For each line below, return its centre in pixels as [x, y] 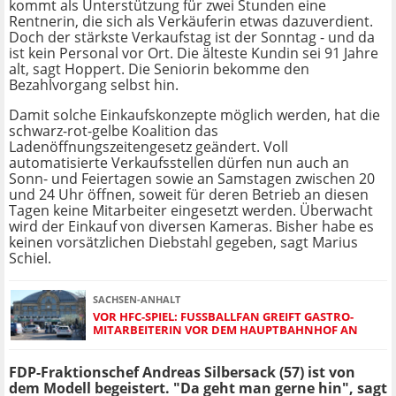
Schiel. [30, 259]
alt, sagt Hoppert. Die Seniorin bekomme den [159, 69]
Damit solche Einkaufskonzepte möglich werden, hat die [194, 115]
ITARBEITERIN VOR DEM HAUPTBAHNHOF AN [221, 329]
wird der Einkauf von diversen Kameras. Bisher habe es [191, 227]
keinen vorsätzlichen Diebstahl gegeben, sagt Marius [183, 243]
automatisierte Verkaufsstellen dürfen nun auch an [179, 163]
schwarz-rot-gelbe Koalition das [114, 131]
